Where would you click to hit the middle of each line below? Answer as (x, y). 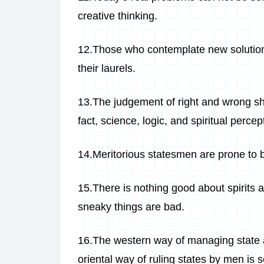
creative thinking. (118, 16)
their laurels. (107, 68)
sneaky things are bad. (131, 207)
